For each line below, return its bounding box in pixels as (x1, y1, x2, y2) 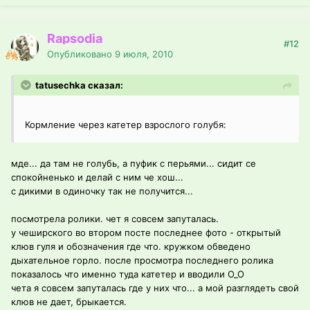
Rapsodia (47, 31, 102, 46)
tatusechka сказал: (35, 80, 123, 91)
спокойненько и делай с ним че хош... (11, 172, 183, 183)
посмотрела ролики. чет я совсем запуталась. (11, 213, 219, 225)
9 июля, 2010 (115, 48, 173, 60)
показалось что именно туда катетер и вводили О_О (11, 268, 244, 280)
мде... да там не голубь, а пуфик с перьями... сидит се (11, 158, 256, 170)
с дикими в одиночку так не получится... (11, 185, 193, 197)
